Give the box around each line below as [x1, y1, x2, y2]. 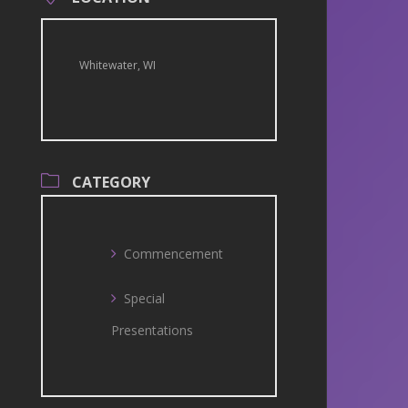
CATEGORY [72, 172, 151, 192]
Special [124, 290, 166, 307]
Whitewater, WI [79, 57, 157, 73]
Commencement [124, 245, 224, 262]
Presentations [111, 321, 194, 339]
